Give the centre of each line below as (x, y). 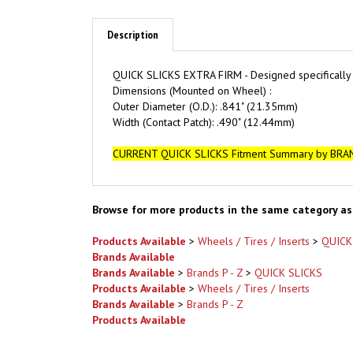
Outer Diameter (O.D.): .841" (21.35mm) (205, 81)
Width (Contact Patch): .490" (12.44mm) (204, 97)
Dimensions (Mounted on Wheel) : (192, 65)
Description (133, 9)
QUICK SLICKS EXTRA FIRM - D (185, 50)
